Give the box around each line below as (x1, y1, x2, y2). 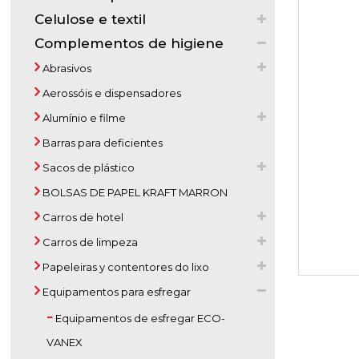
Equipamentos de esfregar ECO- (53, 312, 226, 325)
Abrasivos (40, 62, 92, 75)
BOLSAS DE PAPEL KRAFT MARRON (40, 186, 228, 199)
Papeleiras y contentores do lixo (40, 260, 210, 273)
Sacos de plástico (40, 161, 135, 174)
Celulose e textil (34, 11, 147, 27)
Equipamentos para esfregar (40, 285, 192, 298)
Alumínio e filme (40, 111, 127, 124)
